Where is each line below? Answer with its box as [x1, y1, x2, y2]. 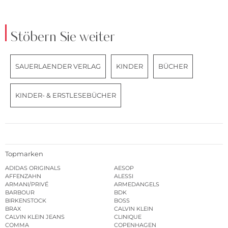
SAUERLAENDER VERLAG [15, 62, 101, 70]
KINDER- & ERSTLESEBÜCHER [15, 91, 116, 99]
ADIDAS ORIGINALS [5, 164, 61, 172]
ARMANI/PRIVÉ [5, 181, 48, 188]
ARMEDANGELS [114, 181, 159, 188]
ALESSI [114, 173, 133, 180]
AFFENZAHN [5, 173, 41, 180]
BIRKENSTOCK [5, 197, 46, 205]
